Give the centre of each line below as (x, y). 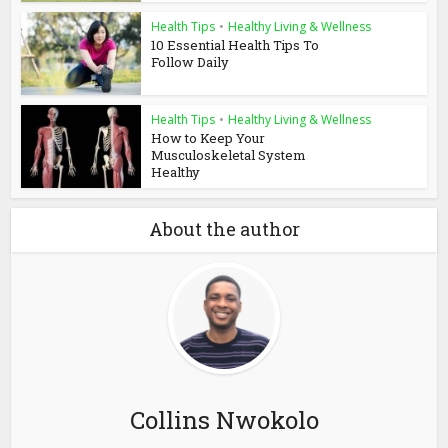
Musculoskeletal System (229, 154)
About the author (224, 228)
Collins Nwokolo (224, 419)
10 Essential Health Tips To (235, 45)
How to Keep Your (208, 137)
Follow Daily (190, 62)
